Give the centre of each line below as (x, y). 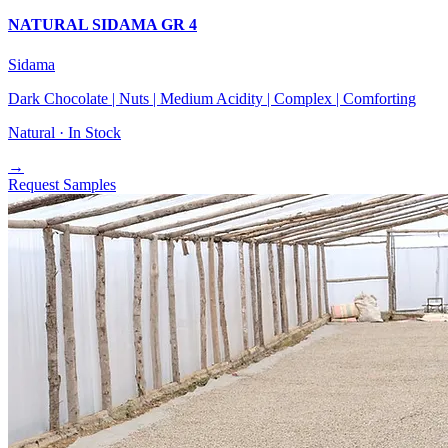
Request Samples (62, 184)
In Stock (94, 132)
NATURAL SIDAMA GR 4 (102, 25)
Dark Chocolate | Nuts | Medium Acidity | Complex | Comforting (212, 98)
